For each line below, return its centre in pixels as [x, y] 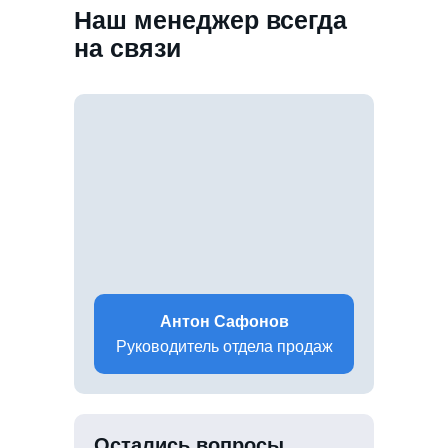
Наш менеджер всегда [210, 19]
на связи [127, 47]
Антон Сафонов [224, 321]
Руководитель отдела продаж [224, 346]
